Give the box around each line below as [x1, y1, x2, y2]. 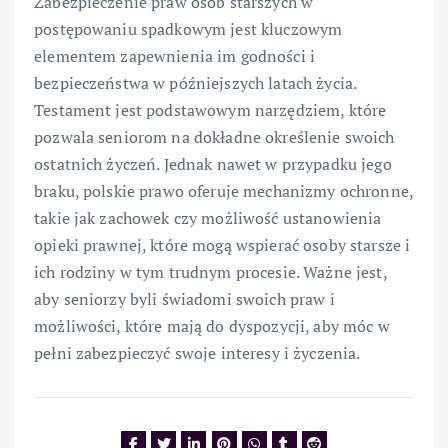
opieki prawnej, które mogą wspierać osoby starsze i [34, 234, 411, 257]
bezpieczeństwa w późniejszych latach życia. [34, 72, 357, 95]
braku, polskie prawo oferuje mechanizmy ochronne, [34, 180, 413, 203]
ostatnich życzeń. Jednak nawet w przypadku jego [34, 153, 392, 176]
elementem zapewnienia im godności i [34, 45, 316, 68]
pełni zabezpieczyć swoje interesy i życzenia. [34, 342, 361, 365]
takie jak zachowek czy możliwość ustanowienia [34, 207, 382, 230]
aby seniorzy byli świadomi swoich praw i [34, 288, 335, 311]
